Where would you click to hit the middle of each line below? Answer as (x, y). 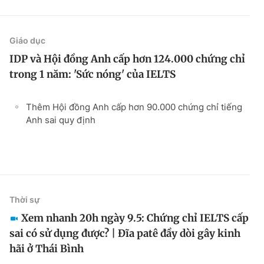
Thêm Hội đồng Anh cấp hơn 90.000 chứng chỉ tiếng (134, 107)
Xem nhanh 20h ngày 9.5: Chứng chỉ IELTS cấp (135, 218)
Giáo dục (27, 40)
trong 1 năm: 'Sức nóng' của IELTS (93, 74)
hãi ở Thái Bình (47, 248)
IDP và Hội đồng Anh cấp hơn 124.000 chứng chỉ (127, 59)
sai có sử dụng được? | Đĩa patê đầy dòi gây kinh (125, 233)
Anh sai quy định (61, 120)
